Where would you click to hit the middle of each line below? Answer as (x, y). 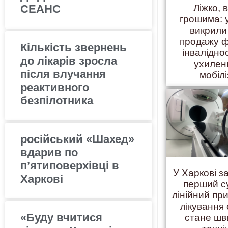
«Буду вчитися (61, 217)
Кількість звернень (74, 47)
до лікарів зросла (69, 61)
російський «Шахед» (77, 139)
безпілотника (57, 100)
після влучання (63, 74)
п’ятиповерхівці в (70, 165)
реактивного (55, 87)
